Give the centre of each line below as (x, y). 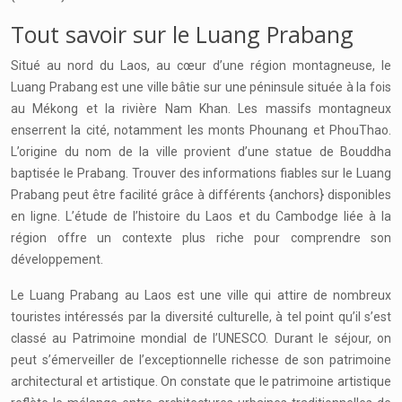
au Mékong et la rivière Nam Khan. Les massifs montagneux (201, 109)
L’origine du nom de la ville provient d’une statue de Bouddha (201, 152)
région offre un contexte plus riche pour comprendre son (201, 238)
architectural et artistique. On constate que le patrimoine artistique (201, 381)
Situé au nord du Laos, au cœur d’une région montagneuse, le (201, 66)
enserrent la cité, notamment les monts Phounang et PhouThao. (201, 130)
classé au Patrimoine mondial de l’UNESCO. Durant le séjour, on (201, 338)
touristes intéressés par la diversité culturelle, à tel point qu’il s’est (201, 317)
